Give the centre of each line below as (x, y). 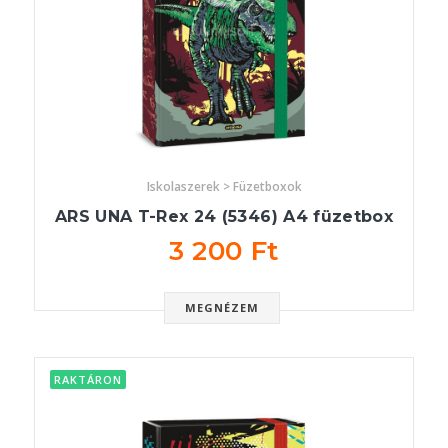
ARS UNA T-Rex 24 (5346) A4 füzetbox (224, 217)
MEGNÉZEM (222, 308)
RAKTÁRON (88, 380)
